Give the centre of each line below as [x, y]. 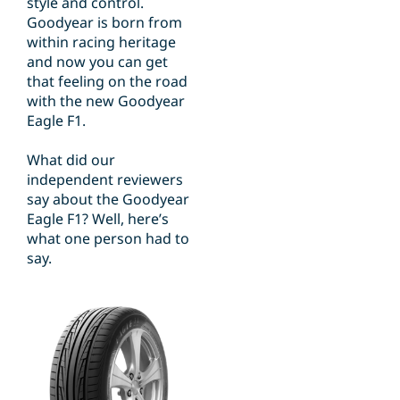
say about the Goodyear [108, 200]
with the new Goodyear [106, 101]
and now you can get [97, 62]
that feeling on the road [107, 82]
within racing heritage [101, 42]
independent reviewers [105, 180]
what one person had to [108, 239]
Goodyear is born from [104, 23]
